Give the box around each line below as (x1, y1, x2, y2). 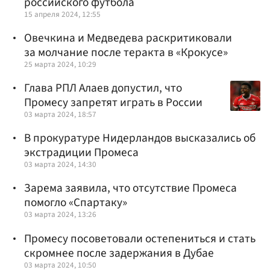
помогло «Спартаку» (24, 194, 127, 212)
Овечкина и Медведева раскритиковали (24, 29, 232, 46)
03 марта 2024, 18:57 (24, 108, 96, 121)
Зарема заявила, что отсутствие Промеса (24, 180, 237, 197)
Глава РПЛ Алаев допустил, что (24, 80, 182, 97)
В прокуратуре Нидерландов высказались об (24, 130, 256, 147)
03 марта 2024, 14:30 (24, 159, 96, 171)
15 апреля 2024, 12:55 (24, 8, 101, 20)
